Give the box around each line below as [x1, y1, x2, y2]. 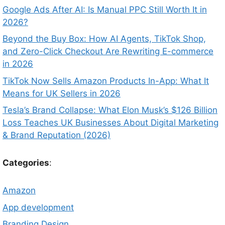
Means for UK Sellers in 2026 [3, 88, 121, 98]
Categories [3, 158, 49, 168]
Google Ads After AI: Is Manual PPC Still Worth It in [3, 4, 207, 15]
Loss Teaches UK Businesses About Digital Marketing [3, 118, 218, 128]
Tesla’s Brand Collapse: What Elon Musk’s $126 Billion [3, 105, 217, 116]
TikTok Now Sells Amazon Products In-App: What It [3, 75, 209, 86]
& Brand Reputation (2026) [3, 130, 110, 141]
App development [3, 202, 74, 212]
